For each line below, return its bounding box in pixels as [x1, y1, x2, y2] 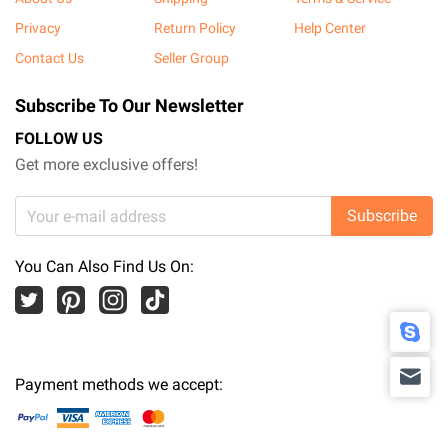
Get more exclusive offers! [15, 155, 198, 174]
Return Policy [154, 20, 237, 36]
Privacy [15, 20, 61, 36]
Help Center [293, 20, 366, 36]
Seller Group [154, 50, 230, 66]
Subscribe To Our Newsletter [15, 95, 244, 116]
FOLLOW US [15, 129, 103, 148]
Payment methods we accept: [15, 375, 223, 394]
